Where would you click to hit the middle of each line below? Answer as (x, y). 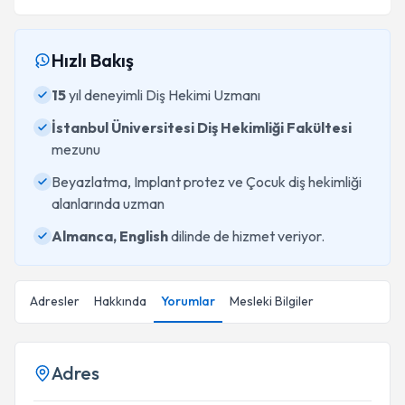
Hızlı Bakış (93, 60)
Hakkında (120, 301)
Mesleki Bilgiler (272, 301)
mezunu (76, 149)
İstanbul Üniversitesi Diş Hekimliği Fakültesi (202, 127)
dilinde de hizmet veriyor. (246, 236)
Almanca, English (110, 236)
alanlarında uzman (108, 203)
